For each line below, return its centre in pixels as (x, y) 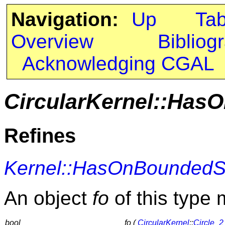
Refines (40, 135)
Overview (52, 41)
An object (48, 198)
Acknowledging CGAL (118, 64)
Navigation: (65, 19)
